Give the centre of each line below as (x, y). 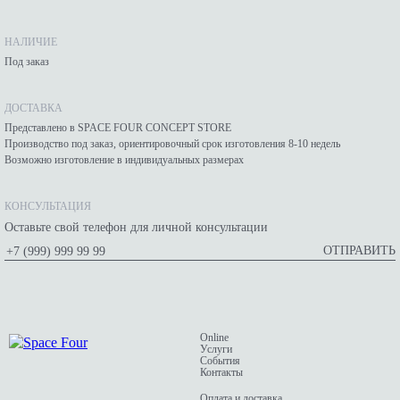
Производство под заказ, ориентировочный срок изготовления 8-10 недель (172, 144)
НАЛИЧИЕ (31, 42)
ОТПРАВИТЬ (359, 251)
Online (214, 338)
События (220, 361)
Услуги (216, 350)
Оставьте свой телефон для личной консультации (136, 228)
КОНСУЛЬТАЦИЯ (48, 207)
